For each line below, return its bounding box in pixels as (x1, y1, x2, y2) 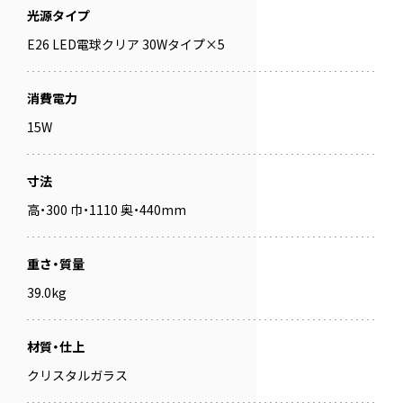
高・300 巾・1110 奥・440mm (27, 201, 186, 219)
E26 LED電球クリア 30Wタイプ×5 (27, 35, 225, 54)
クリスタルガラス (27, 366, 128, 385)
